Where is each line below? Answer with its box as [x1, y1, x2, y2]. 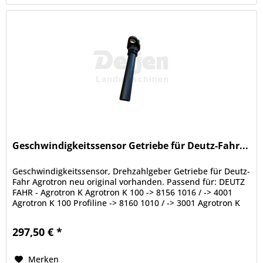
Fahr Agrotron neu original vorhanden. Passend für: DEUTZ [12, 176, 245, 188]
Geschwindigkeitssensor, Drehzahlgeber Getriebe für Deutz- [12, 166, 251, 177]
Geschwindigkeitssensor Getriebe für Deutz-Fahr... [12, 139, 249, 153]
